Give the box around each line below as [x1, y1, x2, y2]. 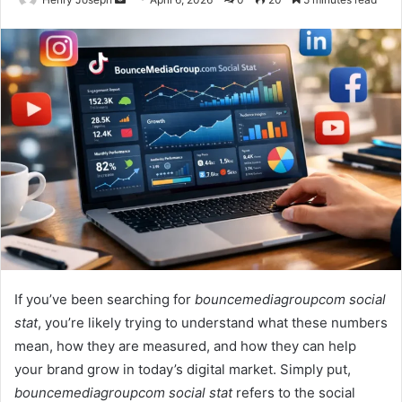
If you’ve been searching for [14, 290, 195, 308]
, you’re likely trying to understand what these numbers [38, 313, 388, 331]
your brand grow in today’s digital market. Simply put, [14, 360, 351, 378]
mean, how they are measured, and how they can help [14, 336, 356, 354]
